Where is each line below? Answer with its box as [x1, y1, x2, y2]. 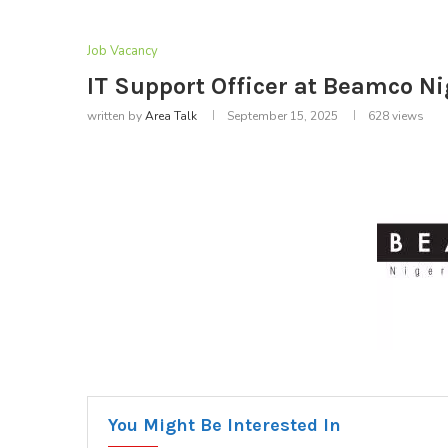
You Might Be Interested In [108, 414, 341, 437]
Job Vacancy [87, 42, 158, 61]
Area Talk [145, 108, 197, 125]
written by [87, 108, 145, 125]
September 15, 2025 [227, 108, 338, 125]
